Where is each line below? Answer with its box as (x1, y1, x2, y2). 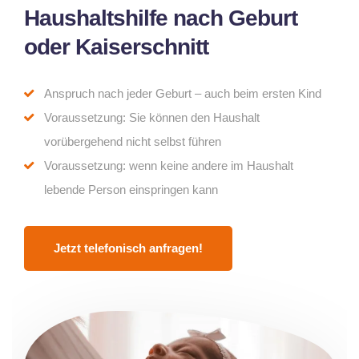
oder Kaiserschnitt (24, 34, 208, 59)
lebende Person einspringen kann (44, 182, 218, 196)
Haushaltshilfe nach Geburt (24, 5, 297, 30)
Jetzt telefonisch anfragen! (54, 240, 203, 255)
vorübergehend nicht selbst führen (44, 134, 221, 148)
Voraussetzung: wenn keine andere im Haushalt (44, 158, 293, 172)
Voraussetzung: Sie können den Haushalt (44, 110, 260, 124)
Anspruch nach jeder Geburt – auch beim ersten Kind (44, 86, 321, 100)
